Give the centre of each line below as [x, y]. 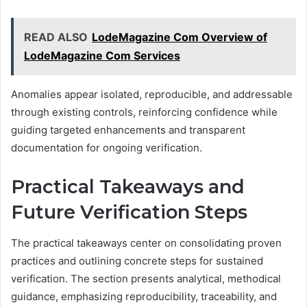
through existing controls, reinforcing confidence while [144, 112]
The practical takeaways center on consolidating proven [146, 243]
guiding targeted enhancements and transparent [128, 130]
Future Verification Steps [129, 212]
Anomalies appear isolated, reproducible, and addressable [152, 95]
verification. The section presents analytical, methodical [146, 278]
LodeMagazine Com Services [102, 56]
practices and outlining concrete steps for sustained [137, 260]
